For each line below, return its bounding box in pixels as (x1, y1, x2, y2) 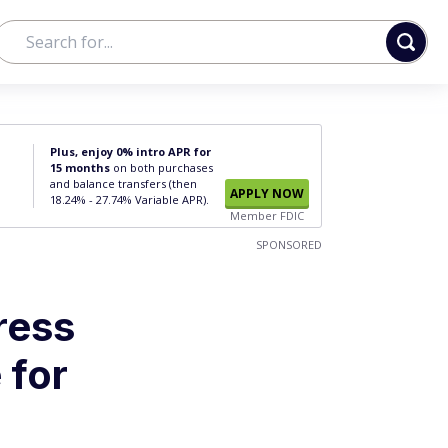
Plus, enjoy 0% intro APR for (50, 144, 211, 159)
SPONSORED (256, 237, 322, 252)
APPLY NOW (230, 185, 304, 202)
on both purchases (110, 160, 213, 175)
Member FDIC (230, 208, 304, 223)
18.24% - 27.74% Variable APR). (50, 192, 209, 207)
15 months (50, 160, 110, 175)
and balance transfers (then (50, 176, 197, 191)
